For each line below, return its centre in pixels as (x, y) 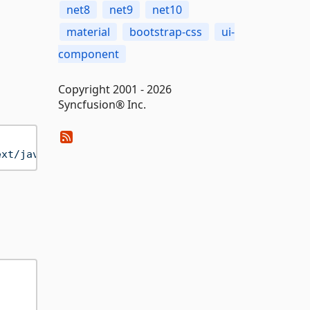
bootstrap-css (165, 32)
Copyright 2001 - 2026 (115, 89)
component (88, 54)
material (88, 32)
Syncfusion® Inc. (102, 104)
